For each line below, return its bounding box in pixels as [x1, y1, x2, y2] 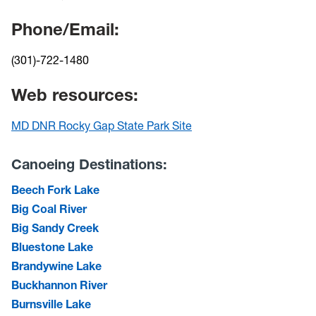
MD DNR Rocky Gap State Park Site [11, 119, 192, 133]
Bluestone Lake [11, 239, 93, 254]
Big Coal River [11, 201, 87, 216]
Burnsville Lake [11, 296, 91, 311]
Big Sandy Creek [11, 220, 99, 235]
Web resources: [11, 85, 138, 105]
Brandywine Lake [11, 258, 102, 273]
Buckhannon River [11, 277, 107, 292]
